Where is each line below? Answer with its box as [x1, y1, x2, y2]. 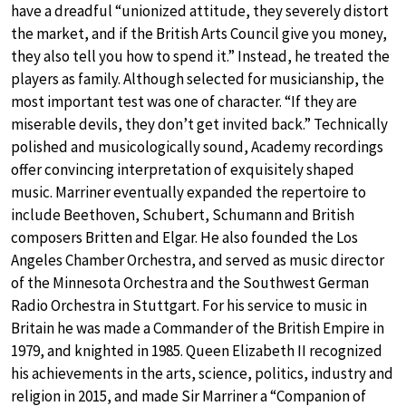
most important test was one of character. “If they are [11, 91, 357, 111]
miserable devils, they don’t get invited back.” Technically [11, 113, 388, 134]
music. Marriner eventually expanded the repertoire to [11, 181, 366, 202]
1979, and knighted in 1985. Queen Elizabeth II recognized [11, 340, 382, 361]
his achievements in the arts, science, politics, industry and [11, 362, 393, 383]
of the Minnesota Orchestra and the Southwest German [11, 272, 369, 293]
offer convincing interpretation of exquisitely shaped [11, 159, 354, 179]
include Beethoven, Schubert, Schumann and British [11, 204, 354, 225]
